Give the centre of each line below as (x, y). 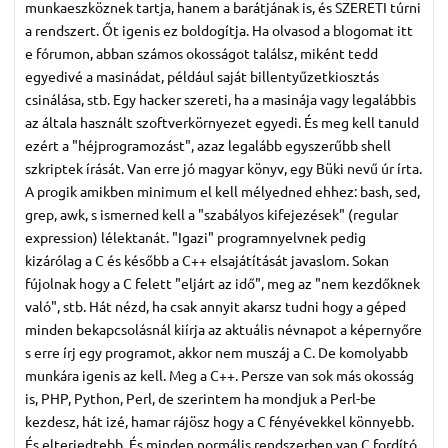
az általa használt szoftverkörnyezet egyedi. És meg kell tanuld (222, 121)
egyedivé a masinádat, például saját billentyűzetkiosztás (202, 75)
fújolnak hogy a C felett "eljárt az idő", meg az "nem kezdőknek (222, 282)
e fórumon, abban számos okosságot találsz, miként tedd (201, 52)
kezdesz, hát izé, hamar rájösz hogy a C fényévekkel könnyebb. (219, 420)
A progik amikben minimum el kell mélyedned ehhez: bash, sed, (222, 190)
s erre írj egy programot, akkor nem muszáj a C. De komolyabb (216, 351)
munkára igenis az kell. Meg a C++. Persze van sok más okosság (219, 374)
